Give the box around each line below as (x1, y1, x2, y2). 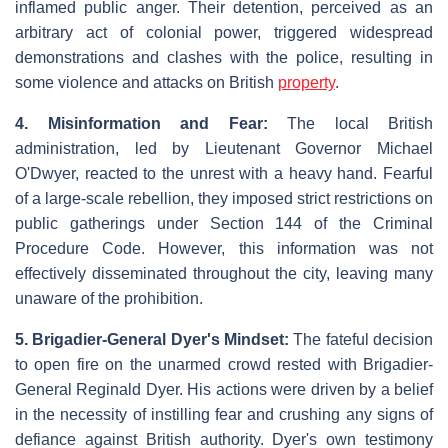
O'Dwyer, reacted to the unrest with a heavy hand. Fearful (15, 165, 433, 183)
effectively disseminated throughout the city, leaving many (15, 265, 433, 283)
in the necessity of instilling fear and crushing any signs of (15, 406, 433, 424)
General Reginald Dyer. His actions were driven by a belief (15, 381, 433, 399)
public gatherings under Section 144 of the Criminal (15, 215, 433, 233)
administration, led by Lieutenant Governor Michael (15, 140, 433, 158)
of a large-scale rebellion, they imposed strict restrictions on (15, 190, 433, 208)
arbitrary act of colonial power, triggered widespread (15, 24, 433, 42)
